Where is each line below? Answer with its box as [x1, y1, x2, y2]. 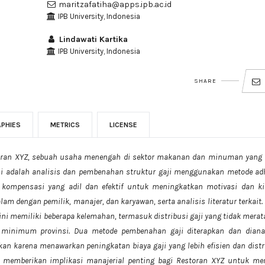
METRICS [50, 120, 80, 129]
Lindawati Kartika [57, 34, 128, 44]
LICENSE [109, 120, 137, 129]
